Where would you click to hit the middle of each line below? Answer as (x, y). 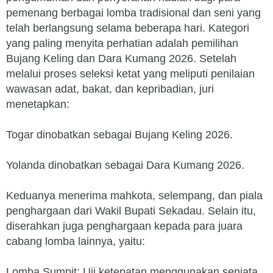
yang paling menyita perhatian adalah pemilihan (122, 43)
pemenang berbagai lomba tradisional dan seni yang (133, 13)
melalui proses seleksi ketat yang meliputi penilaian (130, 74)
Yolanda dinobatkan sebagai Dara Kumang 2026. (125, 165)
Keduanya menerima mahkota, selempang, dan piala (134, 196)
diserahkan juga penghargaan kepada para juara (124, 226)
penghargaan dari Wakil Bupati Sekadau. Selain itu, (131, 211)
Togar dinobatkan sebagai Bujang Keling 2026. (119, 135)
